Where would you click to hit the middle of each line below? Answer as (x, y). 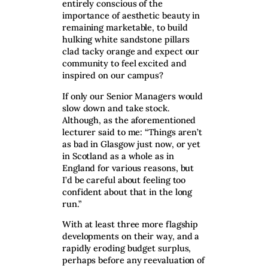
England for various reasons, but (128, 167)
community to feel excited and (124, 63)
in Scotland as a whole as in (118, 156)
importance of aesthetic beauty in (131, 16)
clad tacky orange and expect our (131, 51)
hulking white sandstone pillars (126, 39)
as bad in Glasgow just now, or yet (132, 144)
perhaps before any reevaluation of (134, 260)
